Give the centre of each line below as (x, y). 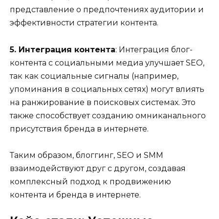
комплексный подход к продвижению (90, 181)
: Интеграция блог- (154, 49)
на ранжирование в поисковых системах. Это (103, 102)
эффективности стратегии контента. (84, 23)
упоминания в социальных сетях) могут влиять (107, 89)
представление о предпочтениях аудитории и (107, 10)
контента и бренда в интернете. (75, 195)
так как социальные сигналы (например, (94, 76)
